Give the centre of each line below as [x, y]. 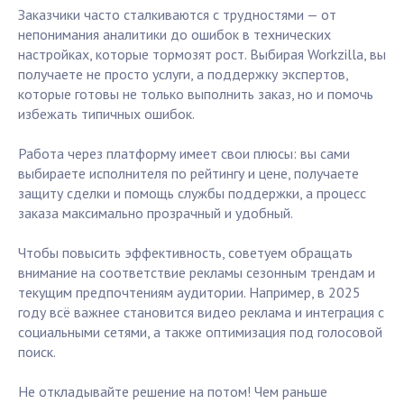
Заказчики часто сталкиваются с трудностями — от [177, 15]
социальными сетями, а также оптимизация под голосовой [200, 332]
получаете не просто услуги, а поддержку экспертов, [183, 74]
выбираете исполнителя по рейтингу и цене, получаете [188, 174]
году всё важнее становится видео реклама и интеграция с [201, 312]
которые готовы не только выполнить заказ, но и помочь [196, 94]
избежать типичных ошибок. [106, 114]
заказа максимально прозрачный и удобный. [156, 213]
